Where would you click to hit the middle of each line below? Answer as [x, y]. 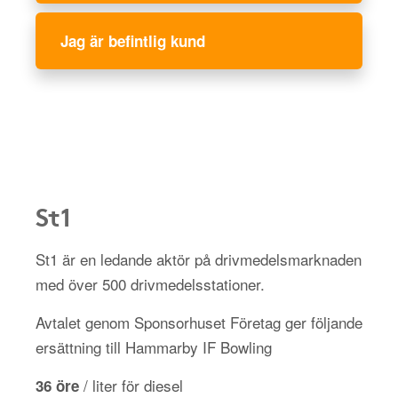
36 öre [57, 386]
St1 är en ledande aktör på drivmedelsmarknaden [199, 259]
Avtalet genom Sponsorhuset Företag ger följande [199, 322]
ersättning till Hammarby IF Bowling [154, 347]
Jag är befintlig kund [133, 41]
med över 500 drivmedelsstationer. [150, 284]
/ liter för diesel [131, 385]
